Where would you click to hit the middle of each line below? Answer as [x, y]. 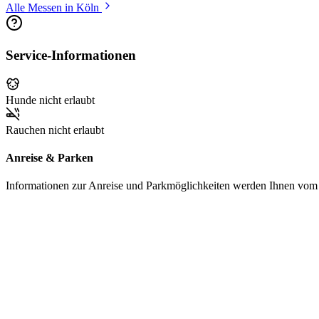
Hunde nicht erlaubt [50, 100]
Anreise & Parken [49, 157]
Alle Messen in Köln [54, 8]
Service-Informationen [71, 55]
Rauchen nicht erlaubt [55, 130]
